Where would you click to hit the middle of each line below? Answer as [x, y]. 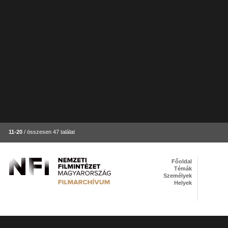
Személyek [178, 176]
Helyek [183, 183]
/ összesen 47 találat [49, 132]
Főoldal [182, 161]
